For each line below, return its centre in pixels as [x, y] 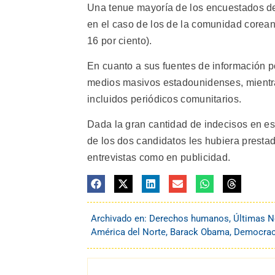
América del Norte [128, 232]
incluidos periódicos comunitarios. [165, 99]
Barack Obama [200, 232]
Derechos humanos [189, 219]
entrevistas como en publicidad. [159, 158]
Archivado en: [120, 219]
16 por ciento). [120, 41]
